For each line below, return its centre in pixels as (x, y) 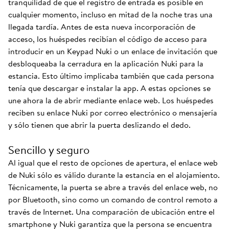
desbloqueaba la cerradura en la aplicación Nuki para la (106, 63)
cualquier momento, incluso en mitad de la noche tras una (110, 14)
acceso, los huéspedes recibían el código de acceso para (108, 39)
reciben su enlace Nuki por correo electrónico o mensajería (113, 112)
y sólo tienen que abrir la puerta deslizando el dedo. (99, 125)
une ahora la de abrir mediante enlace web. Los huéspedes (111, 100)
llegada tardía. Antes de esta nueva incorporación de (102, 27)
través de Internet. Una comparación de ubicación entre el (111, 212)
